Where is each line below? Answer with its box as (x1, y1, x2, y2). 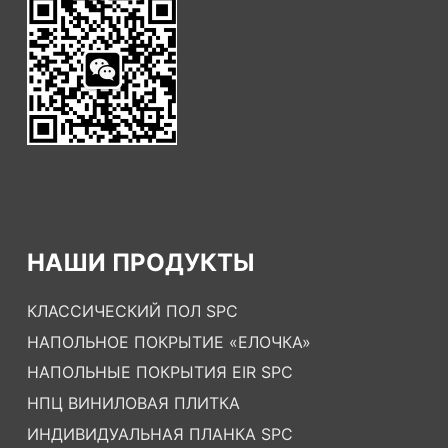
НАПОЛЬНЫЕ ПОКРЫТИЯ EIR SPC (26, 362, 293, 383)
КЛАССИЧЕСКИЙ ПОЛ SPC (26, 300, 238, 321)
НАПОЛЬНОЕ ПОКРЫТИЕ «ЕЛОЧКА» (26, 331, 311, 352)
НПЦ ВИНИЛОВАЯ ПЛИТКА (26, 393, 240, 414)
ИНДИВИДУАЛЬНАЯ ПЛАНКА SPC (26, 423, 293, 444)
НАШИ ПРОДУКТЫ (26, 247, 254, 277)
